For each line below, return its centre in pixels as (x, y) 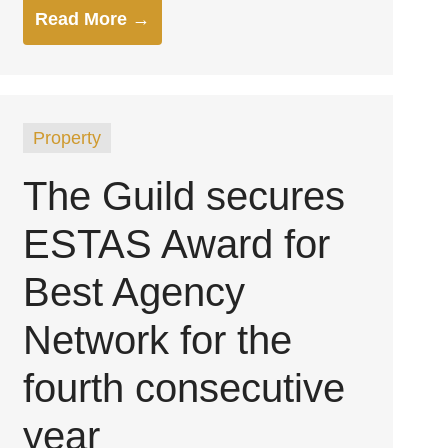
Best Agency (134, 292)
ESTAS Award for (177, 244)
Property (67, 138)
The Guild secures (184, 196)
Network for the (158, 340)
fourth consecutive (184, 388)
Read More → (93, 19)
